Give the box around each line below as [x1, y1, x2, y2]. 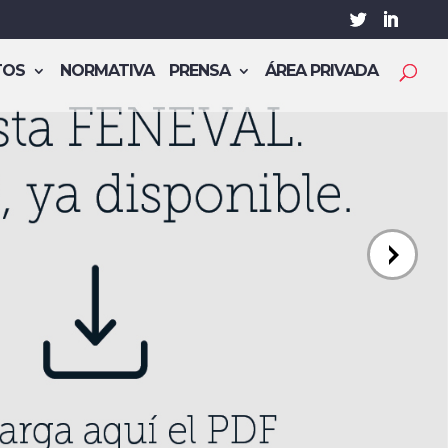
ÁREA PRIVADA [265, 61, 378, 80]
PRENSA [169, 61, 230, 80]
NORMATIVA [60, 61, 154, 80]
